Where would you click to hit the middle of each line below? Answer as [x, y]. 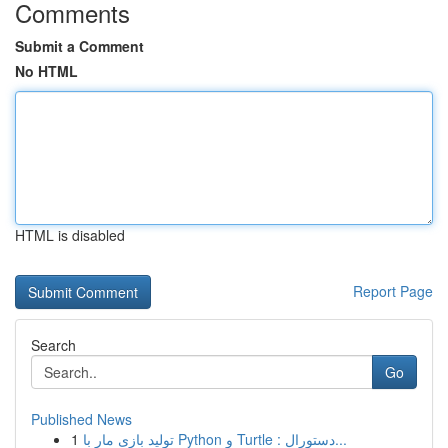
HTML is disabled [70, 235]
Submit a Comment [79, 46]
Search [53, 345]
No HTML [46, 71]
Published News [81, 419]
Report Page [393, 291]
